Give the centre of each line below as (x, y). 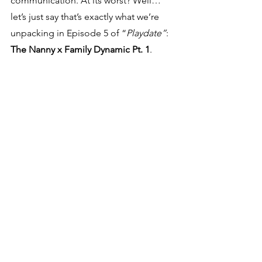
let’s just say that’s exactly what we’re (86, 17)
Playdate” (146, 33)
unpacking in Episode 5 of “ (68, 33)
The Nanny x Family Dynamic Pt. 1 (80, 49)
